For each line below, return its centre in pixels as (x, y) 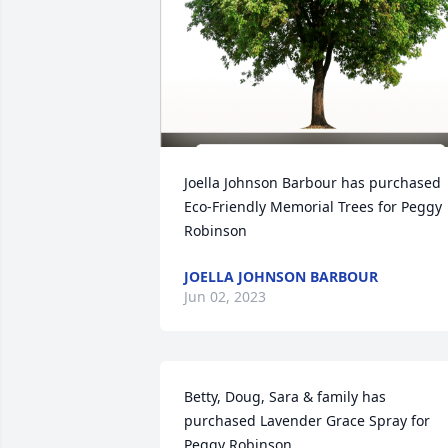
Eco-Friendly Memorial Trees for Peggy (313, 206)
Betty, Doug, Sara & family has (285, 396)
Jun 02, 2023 (225, 296)
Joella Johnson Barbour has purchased (312, 182)
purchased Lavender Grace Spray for (307, 420)
